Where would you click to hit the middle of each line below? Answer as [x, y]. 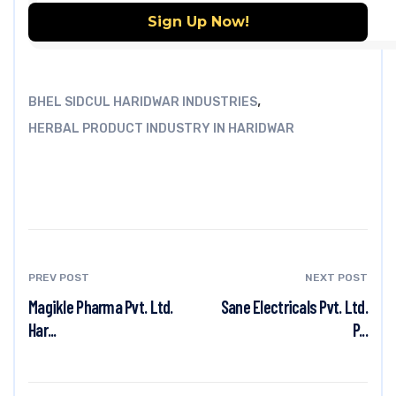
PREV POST [59, 277]
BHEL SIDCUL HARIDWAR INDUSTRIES [143, 102]
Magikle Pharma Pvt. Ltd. [101, 306]
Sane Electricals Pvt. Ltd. [294, 306]
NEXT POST [336, 277]
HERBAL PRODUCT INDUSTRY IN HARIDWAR [161, 128]
